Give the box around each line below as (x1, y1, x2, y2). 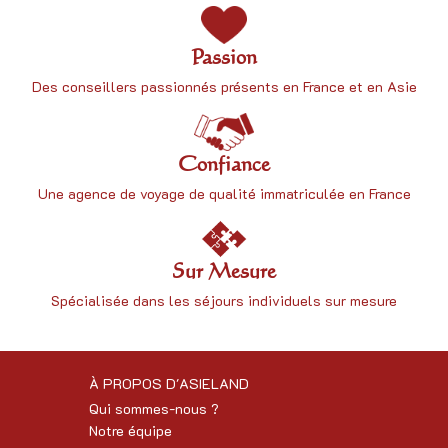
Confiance (178, 150, 270, 177)
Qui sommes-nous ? (89, 399, 219, 419)
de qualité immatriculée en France (184, 184, 411, 204)
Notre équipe (89, 421, 172, 441)
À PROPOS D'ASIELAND (89, 374, 249, 394)
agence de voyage (67, 184, 185, 204)
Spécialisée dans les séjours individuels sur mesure (51, 291, 397, 311)
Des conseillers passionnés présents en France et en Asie (31, 77, 417, 97)
